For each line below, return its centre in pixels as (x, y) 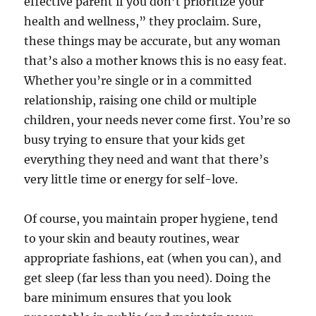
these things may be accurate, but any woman (153, 41)
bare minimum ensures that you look (128, 298)
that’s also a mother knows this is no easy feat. (156, 61)
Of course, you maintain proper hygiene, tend (151, 219)
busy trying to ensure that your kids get (135, 140)
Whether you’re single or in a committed (138, 81)
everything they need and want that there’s (147, 160)
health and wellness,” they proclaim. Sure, (143, 22)
